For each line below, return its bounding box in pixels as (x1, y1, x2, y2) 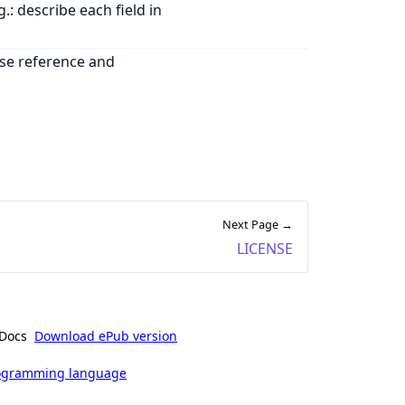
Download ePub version (34, 327, 177, 345)
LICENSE (236, 239, 293, 259)
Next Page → (221, 216, 293, 233)
